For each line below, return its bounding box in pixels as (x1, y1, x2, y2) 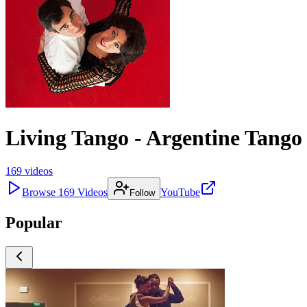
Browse (22, 186, 58, 198)
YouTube (160, 186, 200, 198)
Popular (5, 213, 62, 232)
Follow (130, 187, 155, 198)
